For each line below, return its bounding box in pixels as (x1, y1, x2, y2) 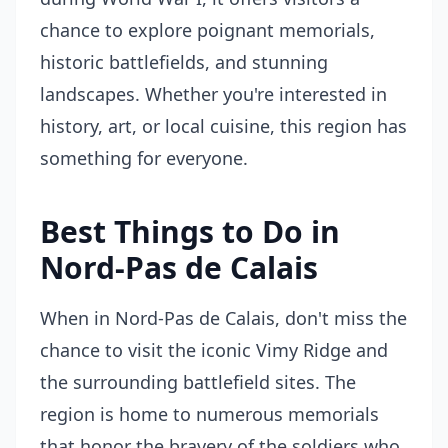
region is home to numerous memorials (40, 402, 379, 426)
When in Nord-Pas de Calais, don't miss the (40, 306, 407, 330)
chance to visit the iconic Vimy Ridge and (40, 338, 388, 362)
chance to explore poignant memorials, (40, 18, 375, 42)
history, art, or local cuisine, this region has (40, 114, 407, 138)
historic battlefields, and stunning (40, 50, 328, 74)
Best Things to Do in (40, 211, 340, 252)
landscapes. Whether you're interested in (40, 82, 387, 106)
